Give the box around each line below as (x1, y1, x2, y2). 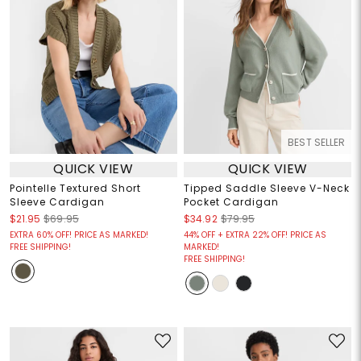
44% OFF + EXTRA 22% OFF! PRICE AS (184, 228, 326, 241)
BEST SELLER (288, 135, 346, 149)
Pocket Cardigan (184, 194, 279, 209)
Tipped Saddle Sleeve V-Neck (184, 180, 350, 195)
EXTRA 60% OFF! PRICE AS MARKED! (9, 228, 148, 241)
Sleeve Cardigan (9, 194, 105, 209)
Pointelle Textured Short (9, 180, 141, 195)
